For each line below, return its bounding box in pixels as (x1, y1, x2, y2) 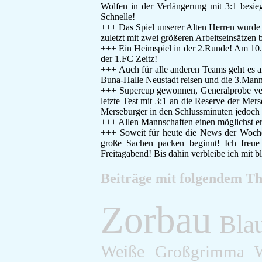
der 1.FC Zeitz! (101, 53, 160, 64)
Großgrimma (154, 242, 244, 261)
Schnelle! (101, 11, 135, 22)
